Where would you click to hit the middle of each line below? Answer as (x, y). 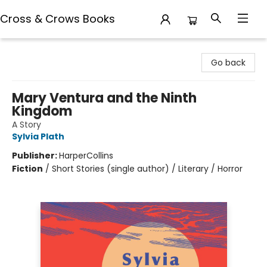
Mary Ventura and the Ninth (104, 98)
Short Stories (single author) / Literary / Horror (147, 169)
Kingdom (42, 111)
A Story (27, 125)
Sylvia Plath (38, 136)
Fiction (27, 169)
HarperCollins (86, 156)
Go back (228, 63)
